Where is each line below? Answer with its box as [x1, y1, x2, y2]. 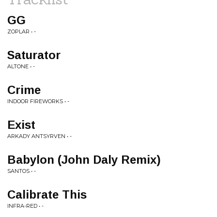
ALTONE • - [7, 63, 35, 70]
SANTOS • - [7, 168, 36, 174]
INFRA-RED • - [7, 202, 44, 209]
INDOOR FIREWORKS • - [7, 98, 69, 105]
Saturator [7, 48, 61, 62]
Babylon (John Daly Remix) [7, 153, 161, 166]
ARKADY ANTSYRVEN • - [7, 133, 72, 139]
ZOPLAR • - [7, 28, 36, 35]
